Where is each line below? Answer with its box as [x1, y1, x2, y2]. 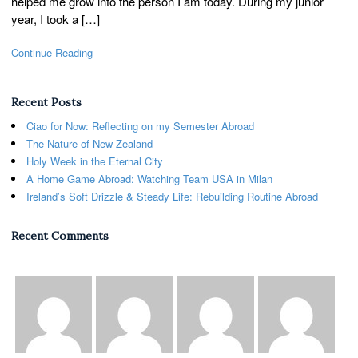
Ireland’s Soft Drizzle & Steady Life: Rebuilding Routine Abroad [26, 188, 318, 204]
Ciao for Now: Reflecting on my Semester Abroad [26, 117, 254, 133]
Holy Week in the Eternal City [26, 153, 169, 169]
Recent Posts [11, 94, 82, 109]
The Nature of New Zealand [26, 135, 153, 151]
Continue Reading [11, 44, 93, 60]
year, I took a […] [11, 10, 100, 28]
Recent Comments [11, 228, 109, 243]
